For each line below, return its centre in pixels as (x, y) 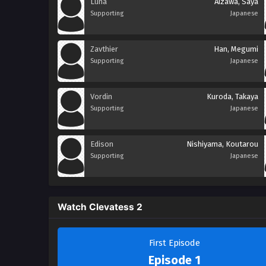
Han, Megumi (236, 49)
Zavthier (104, 49)
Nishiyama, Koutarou (222, 144)
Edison (102, 144)
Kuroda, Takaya (232, 96)
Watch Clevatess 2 (100, 207)
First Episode (174, 243)
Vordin (101, 96)
